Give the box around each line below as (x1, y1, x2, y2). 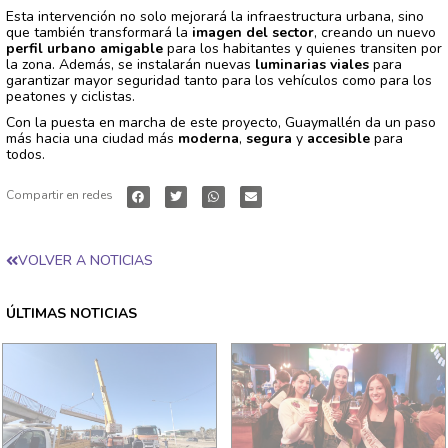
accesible (307, 128, 370, 148)
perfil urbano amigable (6, 38, 163, 58)
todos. (6, 144, 45, 164)
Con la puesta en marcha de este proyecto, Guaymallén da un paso (6, 112, 436, 132)
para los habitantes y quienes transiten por (163, 38, 442, 58)
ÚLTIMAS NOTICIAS (6, 304, 137, 324)
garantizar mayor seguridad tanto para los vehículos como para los (6, 70, 432, 90)
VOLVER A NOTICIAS (18, 251, 153, 271)
